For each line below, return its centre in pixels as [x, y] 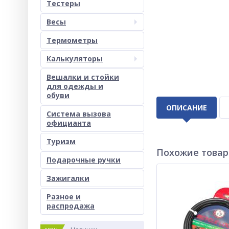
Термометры [72, 40]
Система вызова [79, 114]
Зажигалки [68, 178]
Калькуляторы [75, 59]
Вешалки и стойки [83, 77]
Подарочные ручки [84, 160]
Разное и [64, 197]
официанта [69, 123]
